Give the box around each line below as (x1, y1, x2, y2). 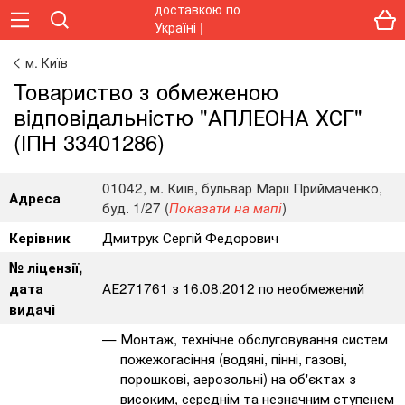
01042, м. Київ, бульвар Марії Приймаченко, (102, 177, 382, 197)
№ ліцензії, (9, 258, 82, 278)
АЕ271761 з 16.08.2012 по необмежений (102, 278, 364, 297)
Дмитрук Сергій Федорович (102, 227, 278, 247)
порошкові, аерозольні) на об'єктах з (120, 368, 356, 388)
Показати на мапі (169, 198, 282, 217)
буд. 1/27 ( (102, 197, 169, 217)
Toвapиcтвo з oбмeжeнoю (14, 75, 278, 107)
